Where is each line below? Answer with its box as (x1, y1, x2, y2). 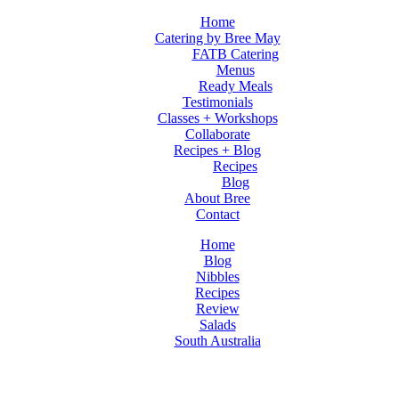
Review (195, 301, 240, 316)
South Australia (174, 333, 261, 348)
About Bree (184, 191, 250, 206)
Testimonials (182, 94, 253, 110)
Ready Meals (198, 78, 273, 94)
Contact (195, 207, 240, 222)
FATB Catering (191, 46, 279, 61)
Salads (199, 317, 236, 332)
